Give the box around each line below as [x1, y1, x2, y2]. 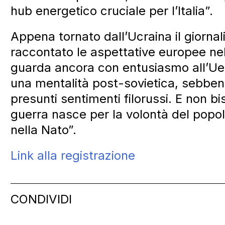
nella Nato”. [11, 122, 77, 137]
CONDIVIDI [11, 192, 72, 206]
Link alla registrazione [11, 148, 136, 163]
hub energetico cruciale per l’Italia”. [11, 3, 213, 18]
